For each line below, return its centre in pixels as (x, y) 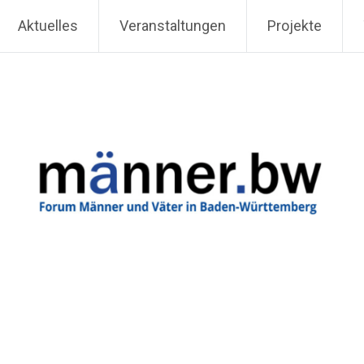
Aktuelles (48, 26)
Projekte (295, 26)
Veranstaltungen (173, 26)
